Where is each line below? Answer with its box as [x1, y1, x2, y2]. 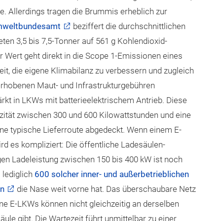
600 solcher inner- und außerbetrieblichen [35, 170, 189, 179]
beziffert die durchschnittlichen [71, 22, 185, 31]
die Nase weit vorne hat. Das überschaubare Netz [15, 184, 196, 194]
